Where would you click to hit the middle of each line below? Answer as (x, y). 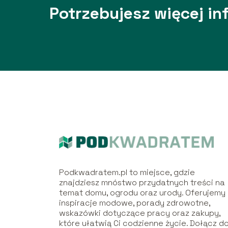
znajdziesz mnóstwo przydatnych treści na (142, 182)
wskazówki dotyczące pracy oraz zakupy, (140, 213)
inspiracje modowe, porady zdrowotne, (135, 203)
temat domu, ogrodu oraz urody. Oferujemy (142, 192)
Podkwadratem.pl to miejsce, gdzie (127, 172)
